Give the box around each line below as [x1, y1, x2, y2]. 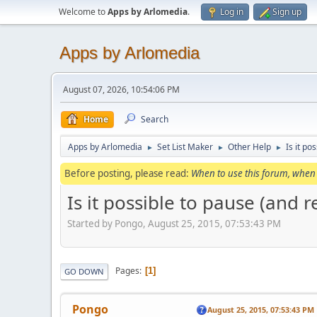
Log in [220, 6, 243, 18]
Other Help [228, 141, 271, 153]
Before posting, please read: [64, 167, 191, 180]
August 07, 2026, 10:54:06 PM [63, 83, 180, 96]
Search [141, 113, 168, 125]
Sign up [272, 6, 301, 18]
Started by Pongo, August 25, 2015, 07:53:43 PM [67, 217, 281, 230]
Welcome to [59, 6, 108, 18]
